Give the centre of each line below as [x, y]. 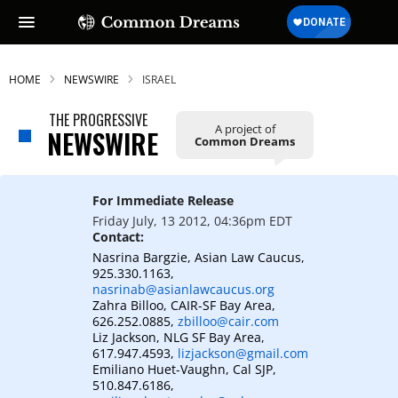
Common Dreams [245, 141]
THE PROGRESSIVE [98, 120]
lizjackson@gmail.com [243, 353]
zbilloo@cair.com [228, 321]
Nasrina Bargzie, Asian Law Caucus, [199, 257]
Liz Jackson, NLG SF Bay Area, [179, 337]
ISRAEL [159, 80]
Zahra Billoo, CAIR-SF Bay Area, [184, 305]
